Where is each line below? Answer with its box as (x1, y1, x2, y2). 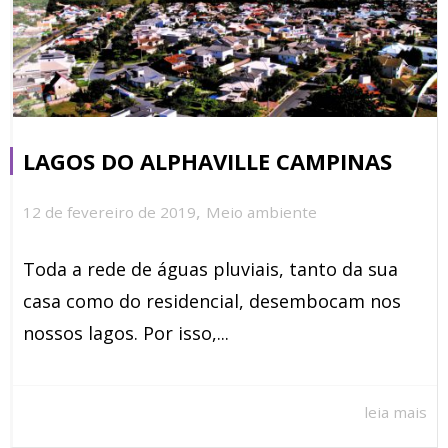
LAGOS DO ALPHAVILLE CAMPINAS (23, 145, 392, 176)
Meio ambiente (206, 201, 317, 222)
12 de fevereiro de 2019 (23, 201, 196, 222)
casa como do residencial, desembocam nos (23, 289, 401, 314)
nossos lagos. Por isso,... (23, 321, 229, 346)
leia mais (364, 401, 427, 422)
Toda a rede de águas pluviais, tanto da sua (23, 257, 398, 282)
